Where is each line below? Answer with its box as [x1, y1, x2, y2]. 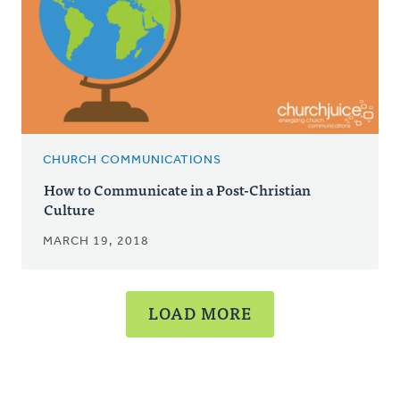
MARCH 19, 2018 [43, 235, 149, 249]
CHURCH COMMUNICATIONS [43, 154, 221, 168]
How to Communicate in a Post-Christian [44, 178, 311, 202]
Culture [44, 197, 95, 221]
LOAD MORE [148, 300, 252, 327]
